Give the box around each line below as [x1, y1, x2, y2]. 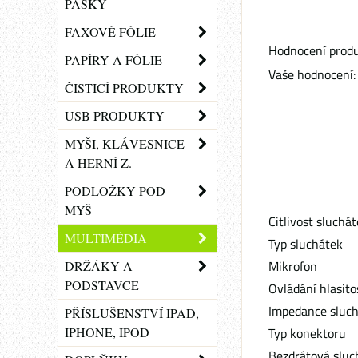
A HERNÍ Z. [65, 154, 132, 171]
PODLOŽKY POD [65, 182, 165, 199]
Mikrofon [268, 257, 317, 276]
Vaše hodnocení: [268, 65, 356, 84]
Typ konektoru [268, 324, 346, 343]
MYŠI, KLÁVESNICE [65, 135, 185, 152]
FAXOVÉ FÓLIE [65, 23, 156, 40]
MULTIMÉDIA [65, 229, 147, 246]
